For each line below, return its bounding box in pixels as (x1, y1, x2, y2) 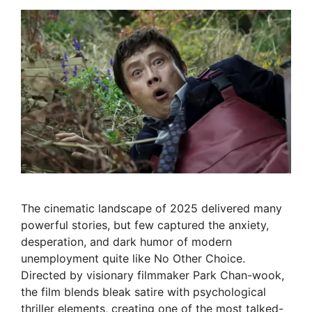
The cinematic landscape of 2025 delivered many (21, 201, 282, 215)
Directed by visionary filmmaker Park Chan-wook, (21, 267, 284, 282)
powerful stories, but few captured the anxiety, (21, 217, 269, 232)
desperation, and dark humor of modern (21, 234, 232, 249)
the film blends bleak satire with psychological (21, 284, 266, 299)
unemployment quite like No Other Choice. (21, 251, 245, 265)
